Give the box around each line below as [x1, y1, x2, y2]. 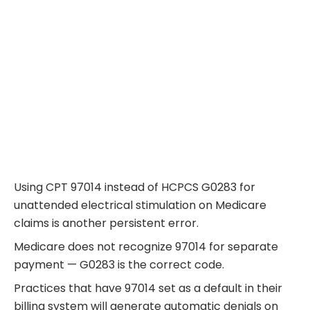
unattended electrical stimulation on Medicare [14, 197, 266, 214]
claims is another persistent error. [14, 215, 201, 232]
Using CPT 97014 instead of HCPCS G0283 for [14, 179, 255, 196]
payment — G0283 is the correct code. [14, 257, 227, 273]
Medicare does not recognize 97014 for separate [14, 239, 278, 255]
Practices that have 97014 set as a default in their [14, 280, 282, 297]
